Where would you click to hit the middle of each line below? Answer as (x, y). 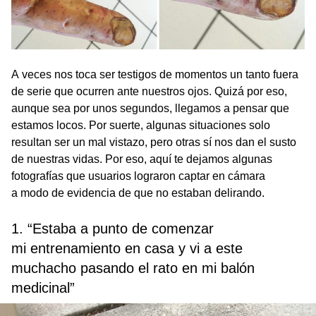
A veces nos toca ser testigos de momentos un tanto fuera (155, 75)
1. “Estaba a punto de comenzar (113, 229)
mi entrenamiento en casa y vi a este (127, 249)
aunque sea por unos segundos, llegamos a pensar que (150, 109)
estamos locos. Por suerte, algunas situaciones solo (141, 126)
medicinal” (43, 288)
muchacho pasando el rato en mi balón (133, 268)
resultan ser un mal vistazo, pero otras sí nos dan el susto (154, 142)
